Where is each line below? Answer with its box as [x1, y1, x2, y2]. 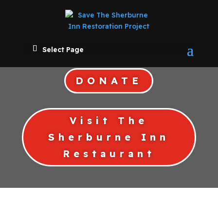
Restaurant [62, 147, 155, 160]
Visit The [70, 114, 148, 127]
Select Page [42, 45, 84, 54]
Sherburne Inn [48, 131, 170, 144]
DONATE [75, 74, 143, 87]
